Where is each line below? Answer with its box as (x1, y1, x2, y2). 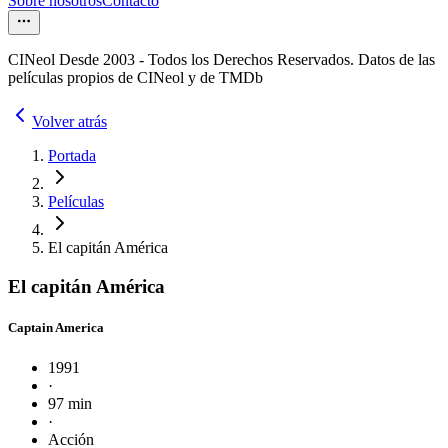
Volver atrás (32, 113, 107, 131)
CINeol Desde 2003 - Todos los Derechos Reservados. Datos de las (8, 51, 435, 69)
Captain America (8, 320, 104, 336)
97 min (48, 394, 92, 412)
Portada (48, 147, 96, 165)
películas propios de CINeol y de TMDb (8, 69, 263, 87)
